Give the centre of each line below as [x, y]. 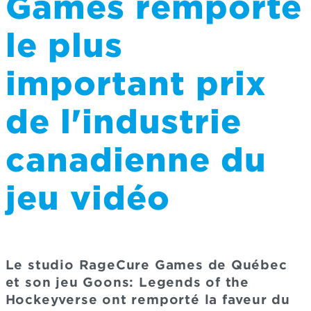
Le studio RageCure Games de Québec [146, 264]
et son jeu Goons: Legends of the [127, 282]
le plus [64, 45]
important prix [136, 83]
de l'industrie [123, 121]
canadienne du [136, 160]
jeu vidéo [87, 198]
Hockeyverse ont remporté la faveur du [148, 299]
